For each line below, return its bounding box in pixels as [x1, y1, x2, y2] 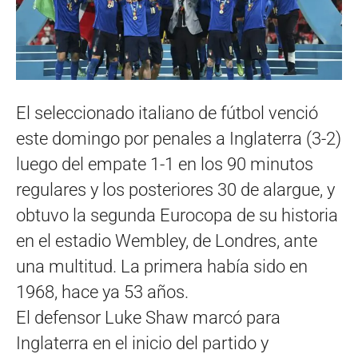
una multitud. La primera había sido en [16, 256, 308, 276]
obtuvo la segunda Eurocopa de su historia [16, 205, 338, 225]
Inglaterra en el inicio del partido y [16, 332, 268, 353]
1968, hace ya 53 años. [16, 281, 189, 302]
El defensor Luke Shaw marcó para [16, 307, 280, 328]
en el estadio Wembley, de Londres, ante [16, 230, 317, 251]
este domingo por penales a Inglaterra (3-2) [16, 128, 341, 149]
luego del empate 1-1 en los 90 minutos [16, 153, 313, 174]
